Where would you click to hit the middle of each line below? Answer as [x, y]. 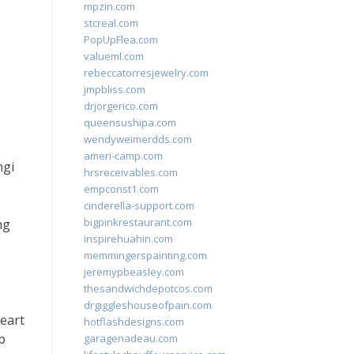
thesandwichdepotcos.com [148, 288]
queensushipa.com [130, 122]
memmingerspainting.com [145, 255]
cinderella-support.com [139, 205]
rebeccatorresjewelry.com [146, 73]
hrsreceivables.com [131, 172]
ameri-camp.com [123, 156]
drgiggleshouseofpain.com [148, 305]
